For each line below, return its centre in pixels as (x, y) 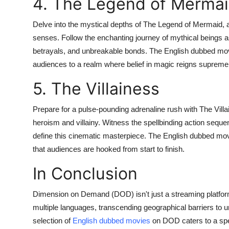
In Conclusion (85, 173)
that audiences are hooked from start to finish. (109, 149)
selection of (53, 220)
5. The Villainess (96, 88)
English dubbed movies (111, 220)
